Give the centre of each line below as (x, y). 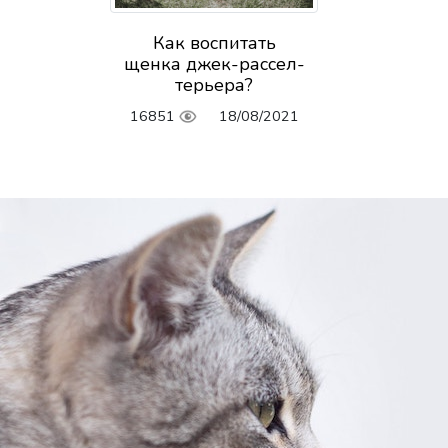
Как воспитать (214, 43)
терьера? (214, 85)
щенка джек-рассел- (214, 64)
